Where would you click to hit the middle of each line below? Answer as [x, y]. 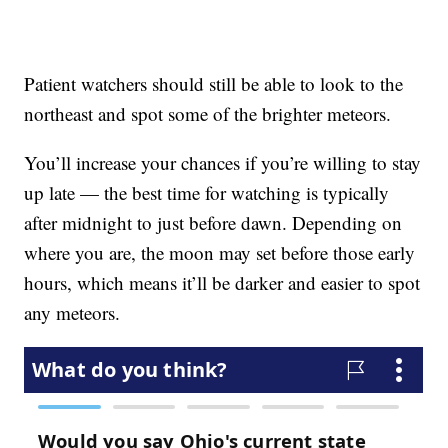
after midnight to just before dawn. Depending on [213, 223]
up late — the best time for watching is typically [207, 193]
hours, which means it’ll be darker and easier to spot [222, 283]
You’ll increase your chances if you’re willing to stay [223, 163]
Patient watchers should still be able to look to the [214, 84]
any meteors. [72, 313]
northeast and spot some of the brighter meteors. [208, 114]
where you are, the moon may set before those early [220, 253]
